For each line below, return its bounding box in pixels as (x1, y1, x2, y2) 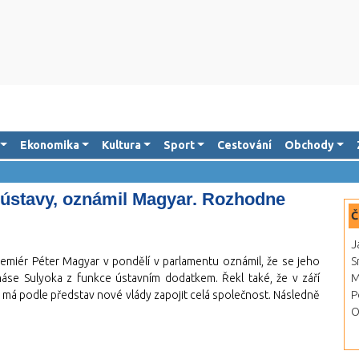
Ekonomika (19, 139, 79, 151)
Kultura (101, 139, 141, 151)
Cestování (216, 139, 272, 151)
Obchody (284, 139, 334, 151)
